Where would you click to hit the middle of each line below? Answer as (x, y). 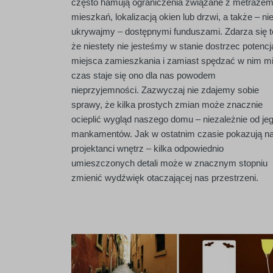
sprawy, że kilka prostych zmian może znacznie (167, 105)
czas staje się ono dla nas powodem (144, 75)
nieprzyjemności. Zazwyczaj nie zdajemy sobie (165, 90)
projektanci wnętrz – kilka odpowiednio (147, 148)
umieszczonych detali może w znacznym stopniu (169, 163)
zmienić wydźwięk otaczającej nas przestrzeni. (165, 178)
